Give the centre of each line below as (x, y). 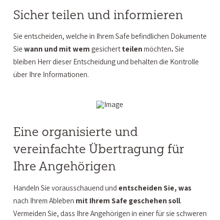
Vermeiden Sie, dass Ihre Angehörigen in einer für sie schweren (110, 213)
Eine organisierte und (75, 132)
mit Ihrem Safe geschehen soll (128, 201)
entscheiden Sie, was (155, 188)
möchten (157, 49)
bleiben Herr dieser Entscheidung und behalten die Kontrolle (106, 62)
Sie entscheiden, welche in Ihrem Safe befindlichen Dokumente (110, 36)
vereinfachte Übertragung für (98, 149)
